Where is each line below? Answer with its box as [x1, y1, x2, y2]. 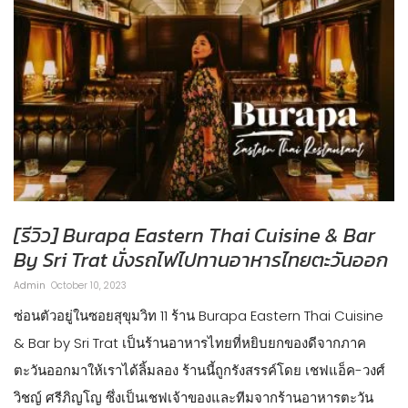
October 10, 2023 [51, 278, 127, 292]
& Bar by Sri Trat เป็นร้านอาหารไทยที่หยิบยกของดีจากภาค [14, 332, 366, 352]
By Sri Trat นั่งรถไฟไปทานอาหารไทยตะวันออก [14, 244, 388, 275]
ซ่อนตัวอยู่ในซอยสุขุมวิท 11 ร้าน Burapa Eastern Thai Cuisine [14, 305, 383, 325]
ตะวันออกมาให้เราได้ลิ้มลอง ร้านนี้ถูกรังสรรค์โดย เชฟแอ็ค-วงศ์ [14, 360, 385, 380]
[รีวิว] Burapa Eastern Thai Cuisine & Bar [14, 219, 375, 250]
